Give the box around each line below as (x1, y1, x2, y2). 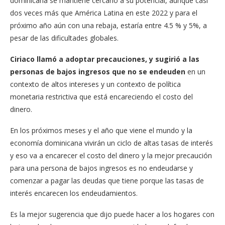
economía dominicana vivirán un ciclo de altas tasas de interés (10, 138, 213, 148)
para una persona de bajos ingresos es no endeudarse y (10, 163, 193, 173)
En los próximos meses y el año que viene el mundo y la (10, 125, 192, 135)
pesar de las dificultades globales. (10, 33, 119, 43)
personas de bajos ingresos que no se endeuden (10, 66, 185, 76)
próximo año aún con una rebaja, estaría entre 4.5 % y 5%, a (10, 20, 207, 30)
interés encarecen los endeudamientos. (10, 188, 138, 198)
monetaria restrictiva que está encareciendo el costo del (10, 91, 193, 101)
